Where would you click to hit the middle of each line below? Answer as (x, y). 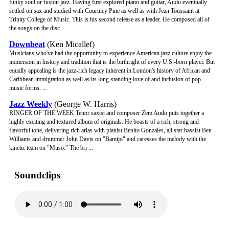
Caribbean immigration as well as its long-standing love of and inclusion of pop (105, 79)
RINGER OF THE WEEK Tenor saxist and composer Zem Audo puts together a (107, 113)
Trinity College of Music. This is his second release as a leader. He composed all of (109, 20)
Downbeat (27, 44)
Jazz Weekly (31, 104)
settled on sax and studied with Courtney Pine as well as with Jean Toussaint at (104, 11)
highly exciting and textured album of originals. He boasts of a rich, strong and (104, 122)
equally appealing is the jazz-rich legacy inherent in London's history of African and (110, 71)
